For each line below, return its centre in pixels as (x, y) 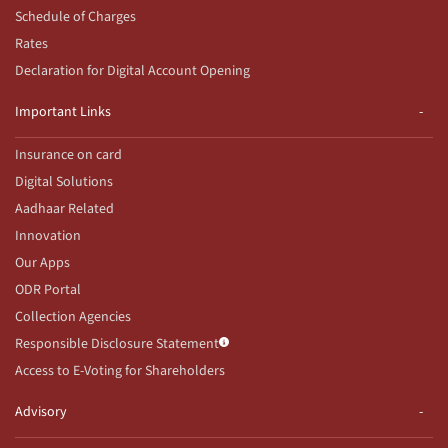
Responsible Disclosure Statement (117, 343)
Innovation (48, 235)
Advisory (41, 411)
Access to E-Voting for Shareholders (120, 370)
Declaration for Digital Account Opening (132, 70)
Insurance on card (68, 154)
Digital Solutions (64, 181)
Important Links (63, 111)
